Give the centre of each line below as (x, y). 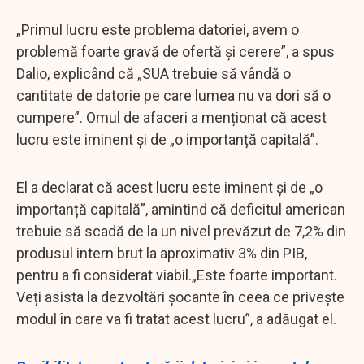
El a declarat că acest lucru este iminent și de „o (169, 187)
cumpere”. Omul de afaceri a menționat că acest (171, 117)
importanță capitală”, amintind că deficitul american (181, 209)
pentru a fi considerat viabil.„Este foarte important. (177, 275)
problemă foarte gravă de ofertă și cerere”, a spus (175, 51)
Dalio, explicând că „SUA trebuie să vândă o (154, 73)
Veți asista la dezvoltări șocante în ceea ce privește (180, 297)
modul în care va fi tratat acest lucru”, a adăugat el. (176, 318)
